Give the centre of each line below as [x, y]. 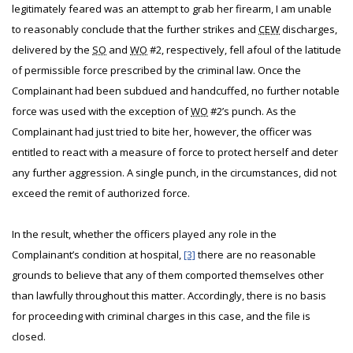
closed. [29, 336]
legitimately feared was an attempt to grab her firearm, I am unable [172, 9]
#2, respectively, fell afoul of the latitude [244, 50]
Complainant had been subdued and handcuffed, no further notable [176, 91]
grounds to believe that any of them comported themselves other [168, 275]
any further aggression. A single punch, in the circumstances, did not [174, 173]
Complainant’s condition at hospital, [98, 255]
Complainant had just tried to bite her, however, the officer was [162, 132]
